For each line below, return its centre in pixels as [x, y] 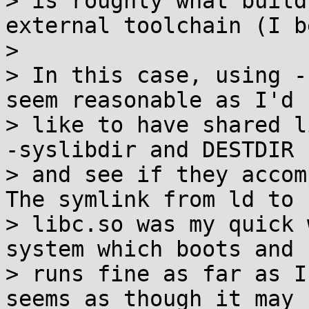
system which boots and [150, 249]
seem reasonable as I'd [150, 100]
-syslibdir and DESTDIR [150, 150]
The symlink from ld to [150, 199]
